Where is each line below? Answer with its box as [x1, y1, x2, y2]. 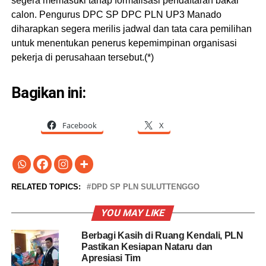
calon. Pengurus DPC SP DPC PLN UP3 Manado [11, 9, 221, 20]
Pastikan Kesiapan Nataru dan [81, 242, 213, 252]
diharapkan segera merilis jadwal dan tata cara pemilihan [11, 24, 252, 34]
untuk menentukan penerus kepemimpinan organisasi [11, 38, 237, 49]
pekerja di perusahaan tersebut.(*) [11, 52, 154, 63]
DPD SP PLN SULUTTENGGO [91, 182, 199, 192]
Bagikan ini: [11, 84, 86, 102]
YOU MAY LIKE [100, 207, 167, 219]
